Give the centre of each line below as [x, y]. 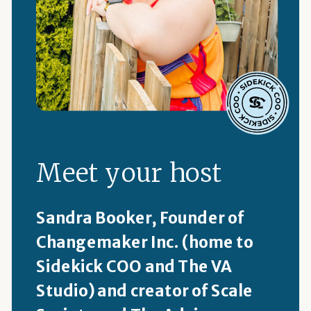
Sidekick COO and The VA [134, 266]
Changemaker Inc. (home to [145, 242]
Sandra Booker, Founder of [140, 218]
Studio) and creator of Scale [144, 291]
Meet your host [129, 173]
